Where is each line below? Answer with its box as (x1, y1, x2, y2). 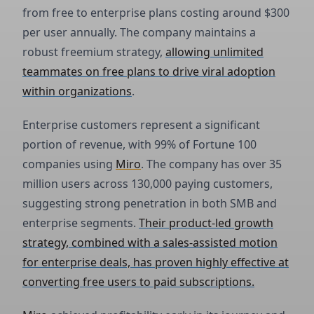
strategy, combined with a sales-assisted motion (22, 235, 278, 250)
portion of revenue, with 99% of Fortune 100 (22, 137, 257, 152)
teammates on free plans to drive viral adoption (22, 64, 275, 79)
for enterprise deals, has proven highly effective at (22, 254, 289, 270)
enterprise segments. (22, 215, 139, 231)
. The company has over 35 (141, 156, 282, 172)
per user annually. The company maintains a (22, 25, 256, 40)
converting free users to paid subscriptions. (22, 274, 254, 289)
